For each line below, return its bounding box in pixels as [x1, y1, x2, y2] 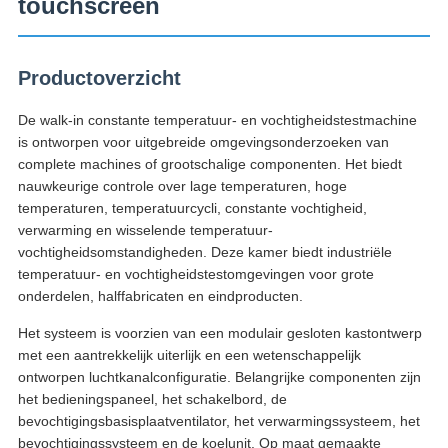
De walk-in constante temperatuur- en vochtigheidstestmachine [17, 112, 417, 129]
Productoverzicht [17, 67, 181, 90]
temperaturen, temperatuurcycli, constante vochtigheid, [17, 200, 367, 217]
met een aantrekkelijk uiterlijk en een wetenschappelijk [17, 347, 361, 364]
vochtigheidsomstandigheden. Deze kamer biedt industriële [17, 244, 392, 261]
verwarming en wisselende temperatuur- [17, 222, 273, 239]
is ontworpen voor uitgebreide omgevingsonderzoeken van [17, 134, 389, 151]
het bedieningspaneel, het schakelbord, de [17, 391, 287, 408]
